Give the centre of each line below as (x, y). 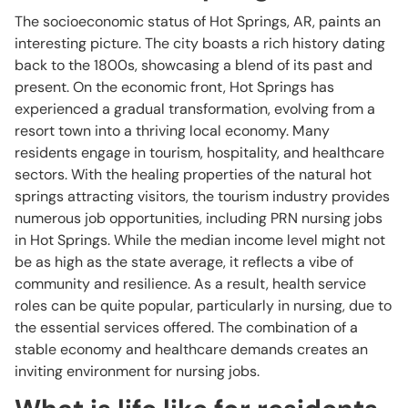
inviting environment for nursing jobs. (137, 371)
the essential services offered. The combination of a (186, 327)
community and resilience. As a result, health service (190, 284)
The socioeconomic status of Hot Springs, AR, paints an (198, 21)
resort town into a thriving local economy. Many (172, 131)
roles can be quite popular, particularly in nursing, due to (203, 306)
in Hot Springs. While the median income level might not (200, 240)
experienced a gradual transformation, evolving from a (195, 109)
